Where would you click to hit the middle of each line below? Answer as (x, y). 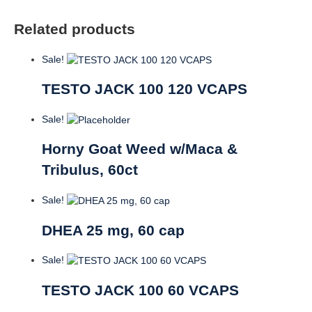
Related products (75, 29)
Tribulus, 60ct (90, 170)
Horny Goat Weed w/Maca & (140, 149)
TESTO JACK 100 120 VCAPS (145, 89)
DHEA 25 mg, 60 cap (113, 230)
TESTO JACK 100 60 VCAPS (140, 290)
